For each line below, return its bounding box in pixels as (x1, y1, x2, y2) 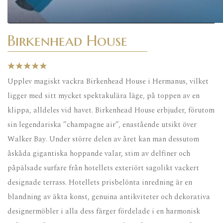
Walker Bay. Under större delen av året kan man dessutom (7, 133, 199, 145)
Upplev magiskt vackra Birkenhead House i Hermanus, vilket (7, 75, 209, 87)
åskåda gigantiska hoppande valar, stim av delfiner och (7, 147, 190, 159)
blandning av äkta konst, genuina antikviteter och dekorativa (7, 191, 210, 203)
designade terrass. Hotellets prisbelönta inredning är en (7, 176, 192, 188)
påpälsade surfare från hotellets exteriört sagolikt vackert (7, 162, 199, 174)
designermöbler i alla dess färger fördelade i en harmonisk (7, 205, 200, 217)
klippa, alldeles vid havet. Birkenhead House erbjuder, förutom (7, 104, 215, 116)
